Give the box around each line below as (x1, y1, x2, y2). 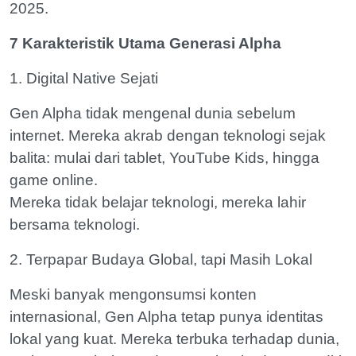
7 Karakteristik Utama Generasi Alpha (10, 35, 281, 52)
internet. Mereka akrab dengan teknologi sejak (10, 127, 326, 144)
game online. (10, 172, 98, 188)
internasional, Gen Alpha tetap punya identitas (10, 308, 323, 325)
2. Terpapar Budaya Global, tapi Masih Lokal (10, 251, 312, 268)
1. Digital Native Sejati (10, 70, 158, 87)
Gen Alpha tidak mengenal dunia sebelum (10, 105, 296, 122)
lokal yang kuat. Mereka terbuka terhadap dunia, (10, 331, 339, 347)
